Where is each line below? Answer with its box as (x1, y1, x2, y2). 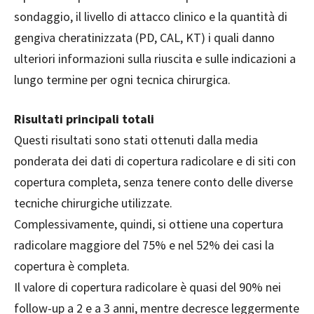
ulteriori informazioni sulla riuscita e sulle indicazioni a (14, 50, 296, 67)
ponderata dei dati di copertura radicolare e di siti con (14, 153, 296, 170)
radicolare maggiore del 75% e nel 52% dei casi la (14, 237, 274, 254)
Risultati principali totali (14, 111, 154, 128)
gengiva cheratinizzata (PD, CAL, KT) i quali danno (14, 29, 275, 46)
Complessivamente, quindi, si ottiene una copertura (14, 216, 283, 233)
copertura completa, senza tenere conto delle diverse (14, 174, 293, 191)
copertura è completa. (14, 258, 130, 275)
